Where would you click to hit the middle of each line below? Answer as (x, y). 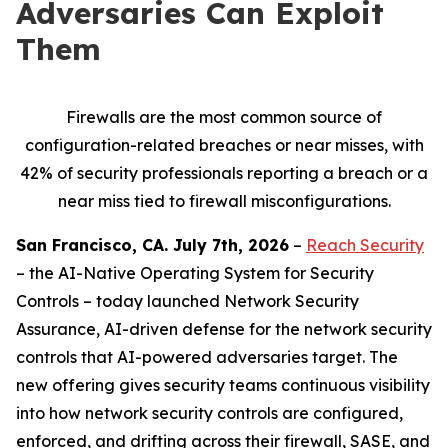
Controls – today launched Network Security (187, 301)
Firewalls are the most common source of (224, 117)
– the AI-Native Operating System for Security (195, 273)
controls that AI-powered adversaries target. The (207, 357)
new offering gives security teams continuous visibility (223, 385)
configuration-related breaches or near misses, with (224, 145)
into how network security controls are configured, (209, 413)
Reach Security (365, 245)
